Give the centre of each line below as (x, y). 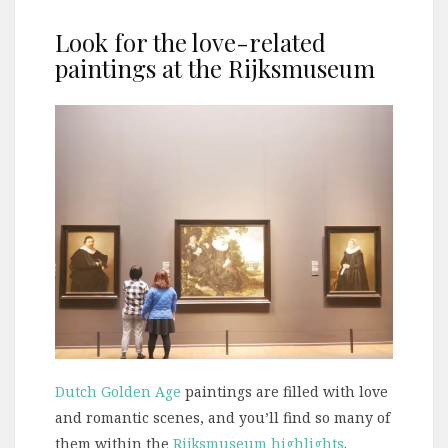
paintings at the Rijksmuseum (215, 68)
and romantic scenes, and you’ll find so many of (222, 418)
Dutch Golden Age (118, 392)
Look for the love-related (190, 42)
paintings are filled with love (284, 392)
